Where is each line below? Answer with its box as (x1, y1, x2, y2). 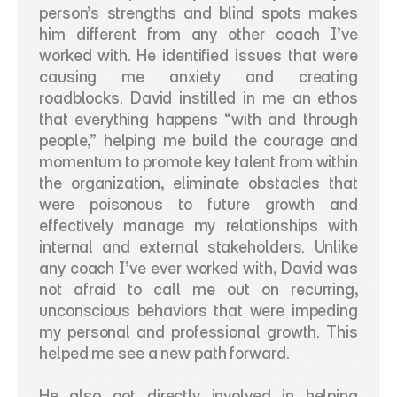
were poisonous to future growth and (39, 195, 358, 214)
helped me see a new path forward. (39, 344, 293, 362)
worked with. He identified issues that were (39, 46, 358, 65)
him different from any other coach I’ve (39, 25, 358, 43)
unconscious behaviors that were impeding (39, 301, 358, 320)
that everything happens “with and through (39, 110, 358, 128)
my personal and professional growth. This (39, 323, 358, 341)
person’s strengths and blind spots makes (39, 4, 358, 22)
